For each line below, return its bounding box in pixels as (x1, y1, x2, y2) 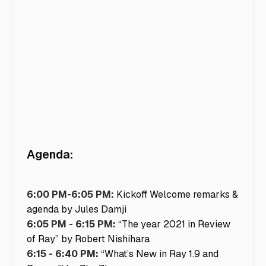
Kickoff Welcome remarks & (114, 188, 238, 201)
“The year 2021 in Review (118, 218, 230, 231)
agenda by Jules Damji (27, 203, 126, 216)
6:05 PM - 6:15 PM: (27, 218, 118, 231)
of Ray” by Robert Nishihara (27, 233, 150, 246)
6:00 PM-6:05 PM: (27, 188, 114, 201)
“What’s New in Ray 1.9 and (99, 248, 218, 261)
